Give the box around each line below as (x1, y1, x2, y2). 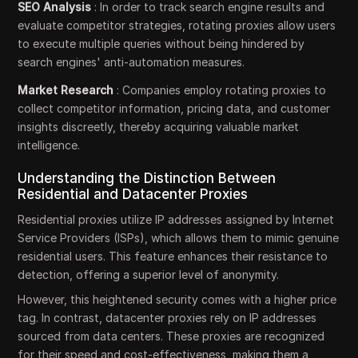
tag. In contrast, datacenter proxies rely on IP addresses (18, 311, 317, 324)
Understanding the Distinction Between (18, 170, 276, 186)
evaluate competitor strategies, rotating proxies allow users (18, 18, 336, 32)
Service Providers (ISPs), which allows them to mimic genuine (18, 231, 340, 245)
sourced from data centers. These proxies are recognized (18, 329, 325, 343)
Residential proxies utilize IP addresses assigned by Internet (18, 213, 335, 226)
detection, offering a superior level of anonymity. (18, 268, 280, 281)
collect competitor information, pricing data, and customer (18, 101, 331, 115)
